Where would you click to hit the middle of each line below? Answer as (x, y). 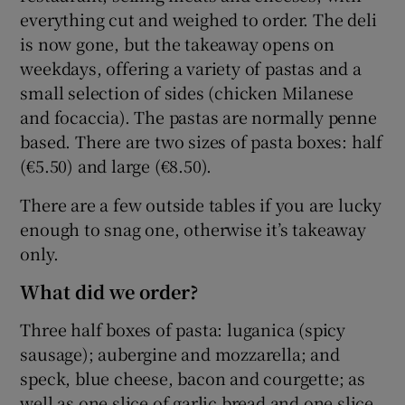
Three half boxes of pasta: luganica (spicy (183, 329)
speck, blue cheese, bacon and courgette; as (193, 377)
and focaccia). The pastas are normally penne (198, 116)
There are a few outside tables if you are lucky (201, 204)
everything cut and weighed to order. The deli (198, 19)
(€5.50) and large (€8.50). (116, 165)
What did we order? (109, 291)
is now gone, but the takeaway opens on (177, 43)
